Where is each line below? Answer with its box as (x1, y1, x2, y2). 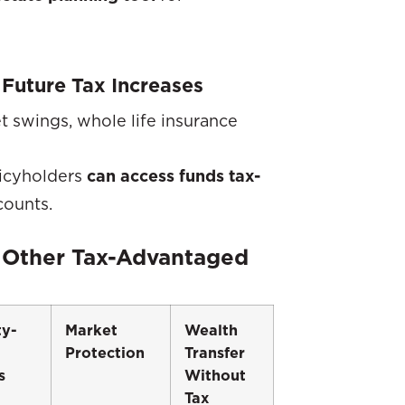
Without (184, 365, 246, 385)
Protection (65, 343, 145, 363)
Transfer (184, 343, 245, 363)
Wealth (184, 320, 238, 340)
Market (65, 320, 118, 340)
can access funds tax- (87, 165, 260, 186)
